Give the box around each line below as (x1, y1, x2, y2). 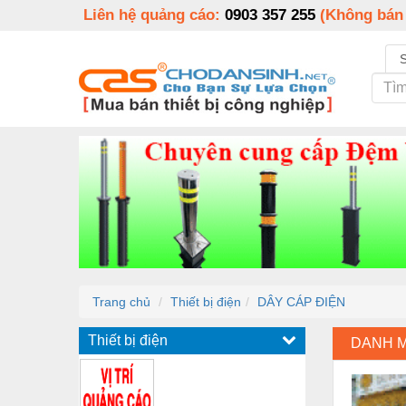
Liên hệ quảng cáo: (83, 6, 225, 24)
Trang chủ (92, 294, 150, 309)
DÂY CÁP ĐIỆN (257, 294, 345, 309)
